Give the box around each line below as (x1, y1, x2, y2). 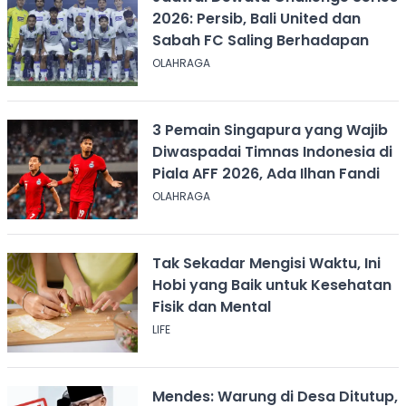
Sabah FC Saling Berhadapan (151, 29, 369, 51)
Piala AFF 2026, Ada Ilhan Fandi (151, 162, 380, 184)
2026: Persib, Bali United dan (151, 7, 361, 29)
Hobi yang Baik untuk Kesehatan (151, 274, 391, 295)
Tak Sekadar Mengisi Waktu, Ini (151, 252, 381, 274)
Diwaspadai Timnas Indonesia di (151, 140, 392, 162)
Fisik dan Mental (151, 295, 271, 317)
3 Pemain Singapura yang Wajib (151, 119, 388, 140)
